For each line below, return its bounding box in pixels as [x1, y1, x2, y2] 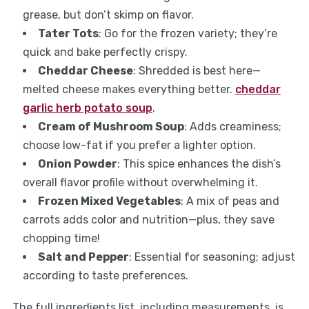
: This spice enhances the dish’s [117, 157, 281, 171]
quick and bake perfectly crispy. [22, 46, 188, 59]
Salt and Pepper [37, 250, 129, 264]
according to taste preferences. [22, 269, 188, 283]
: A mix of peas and [180, 195, 279, 208]
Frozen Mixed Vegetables [37, 195, 181, 208]
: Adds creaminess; [183, 120, 281, 134]
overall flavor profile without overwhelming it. [22, 176, 258, 190]
